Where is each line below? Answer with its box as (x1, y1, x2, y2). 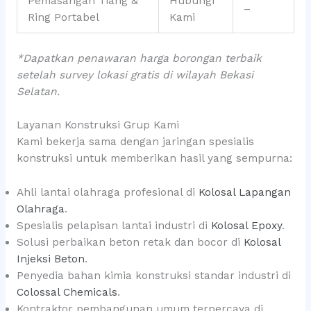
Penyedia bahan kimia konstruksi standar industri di (16, 269, 291, 283)
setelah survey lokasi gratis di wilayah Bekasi (16, 68, 253, 81)
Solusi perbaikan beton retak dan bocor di (16, 236, 244, 249)
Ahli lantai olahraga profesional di (16, 186, 199, 199)
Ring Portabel (28, 11, 100, 24)
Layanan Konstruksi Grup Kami (16, 119, 179, 132)
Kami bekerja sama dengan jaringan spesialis (16, 135, 254, 149)
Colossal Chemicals (16, 286, 117, 299)
